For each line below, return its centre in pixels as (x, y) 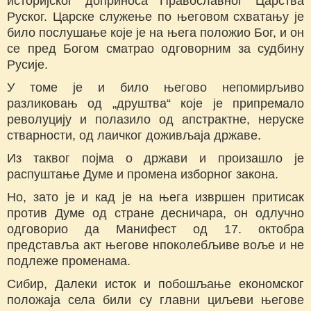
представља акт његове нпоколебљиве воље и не (155, 245)
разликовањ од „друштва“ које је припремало (155, 104)
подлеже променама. (69, 261)
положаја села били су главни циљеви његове (155, 300)
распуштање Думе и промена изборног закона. (143, 175)
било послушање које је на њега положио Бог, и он (155, 33)
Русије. (27, 65)
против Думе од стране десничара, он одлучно (155, 213)
